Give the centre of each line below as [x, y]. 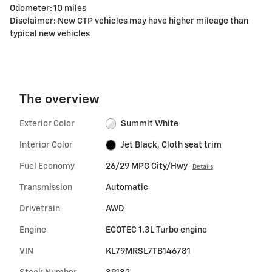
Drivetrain [40, 209]
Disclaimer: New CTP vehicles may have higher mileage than [129, 21]
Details [202, 167]
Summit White [150, 124]
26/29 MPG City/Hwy [146, 166]
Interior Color [46, 145]
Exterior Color [47, 124]
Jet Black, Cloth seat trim [172, 145]
